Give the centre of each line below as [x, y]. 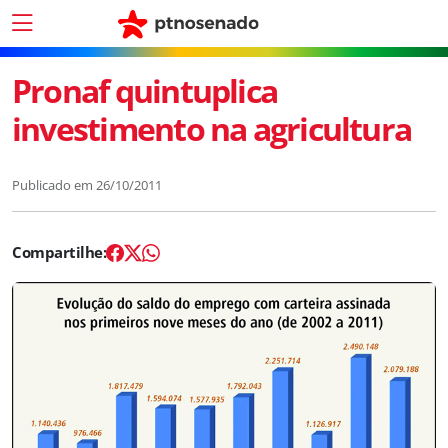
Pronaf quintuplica [145, 90]
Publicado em [54, 185]
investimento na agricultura [212, 128]
